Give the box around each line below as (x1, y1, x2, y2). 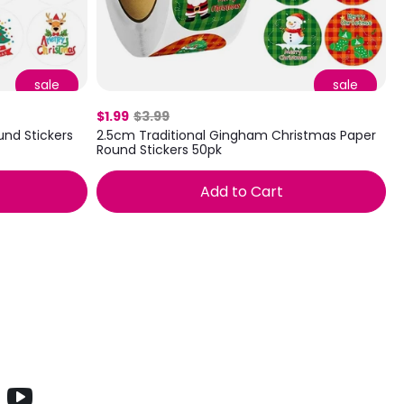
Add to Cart (199, 181, 283, 203)
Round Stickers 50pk (96, 141, 222, 160)
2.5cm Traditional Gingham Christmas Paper (96, 126, 376, 145)
